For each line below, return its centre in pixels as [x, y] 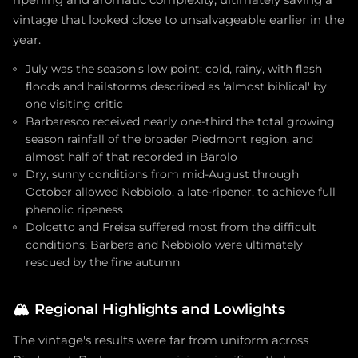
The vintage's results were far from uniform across [161, 341]
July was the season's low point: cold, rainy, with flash [174, 69]
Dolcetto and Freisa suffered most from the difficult [171, 227]
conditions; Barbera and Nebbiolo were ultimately [164, 245]
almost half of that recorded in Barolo [131, 157]
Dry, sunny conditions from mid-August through [162, 175]
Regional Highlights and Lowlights [159, 309]
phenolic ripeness [74, 210]
